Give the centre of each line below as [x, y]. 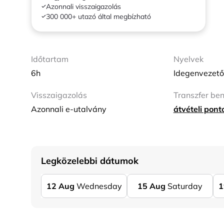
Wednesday [99, 186]
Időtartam [50, 59]
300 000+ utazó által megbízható [98, 16]
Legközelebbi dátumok [90, 161]
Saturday [185, 186]
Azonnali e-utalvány [69, 109]
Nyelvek [188, 59]
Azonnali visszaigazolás [83, 6]
